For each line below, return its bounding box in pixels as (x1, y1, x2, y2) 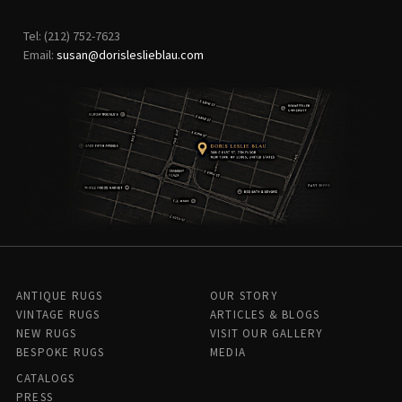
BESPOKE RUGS (16, 345, 105, 361)
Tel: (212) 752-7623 (23, 28, 120, 45)
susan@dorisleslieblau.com (57, 47, 204, 64)
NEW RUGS (16, 326, 77, 342)
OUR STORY (210, 288, 278, 304)
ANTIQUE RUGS (16, 288, 103, 304)
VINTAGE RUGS (16, 307, 100, 323)
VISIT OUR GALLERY (210, 326, 324, 342)
